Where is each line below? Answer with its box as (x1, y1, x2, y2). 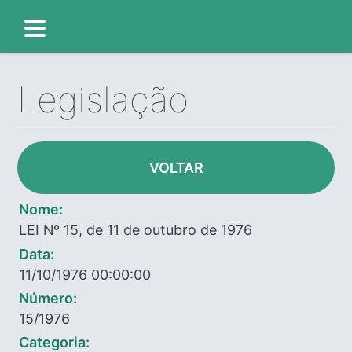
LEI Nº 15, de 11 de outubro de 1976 (19, 222, 253, 239)
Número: (19, 289, 78, 306)
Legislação (17, 79, 189, 122)
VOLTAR (148, 159, 203, 177)
